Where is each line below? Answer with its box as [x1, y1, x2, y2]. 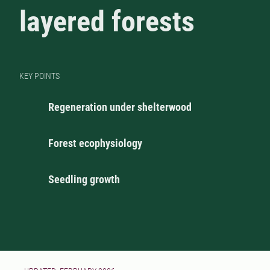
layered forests [19, 4, 195, 39]
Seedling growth [48, 173, 120, 186]
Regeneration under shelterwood [48, 101, 192, 114]
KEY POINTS [19, 71, 60, 81]
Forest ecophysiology [48, 137, 142, 150]
